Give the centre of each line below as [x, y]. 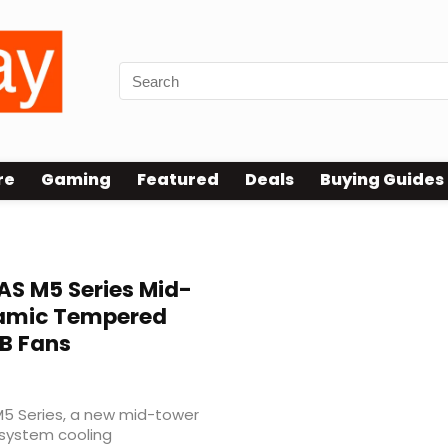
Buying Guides [382, 180]
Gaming [76, 180]
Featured [178, 180]
